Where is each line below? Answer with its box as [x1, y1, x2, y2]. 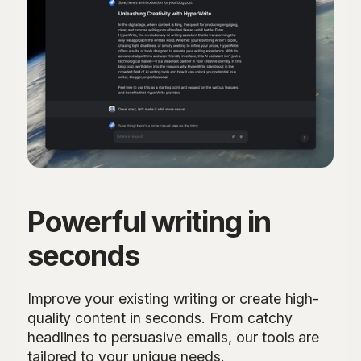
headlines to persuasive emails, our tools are [27, 328, 320, 346]
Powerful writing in [27, 204, 271, 239]
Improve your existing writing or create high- [27, 289, 320, 307]
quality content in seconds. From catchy [27, 309, 293, 326]
